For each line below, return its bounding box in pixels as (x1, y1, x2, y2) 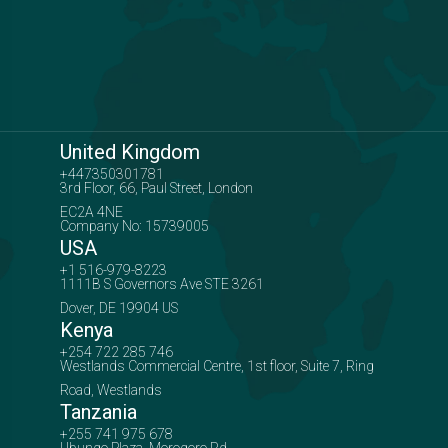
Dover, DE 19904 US (59, 299, 178, 316)
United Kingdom (59, 139, 200, 164)
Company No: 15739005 (59, 217, 209, 234)
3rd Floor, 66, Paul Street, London (59, 179, 253, 196)
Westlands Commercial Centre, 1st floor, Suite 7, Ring (59, 357, 374, 374)
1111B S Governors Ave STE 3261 (59, 275, 264, 292)
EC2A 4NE (59, 203, 123, 220)
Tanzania (59, 399, 137, 424)
